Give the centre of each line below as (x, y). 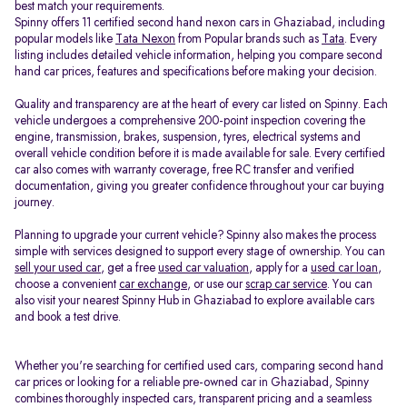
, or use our (216, 284)
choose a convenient (67, 284)
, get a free (129, 268)
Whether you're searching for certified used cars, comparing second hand (199, 366)
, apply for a (280, 268)
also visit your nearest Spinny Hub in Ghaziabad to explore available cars (194, 301)
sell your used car (58, 268)
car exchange (153, 284)
